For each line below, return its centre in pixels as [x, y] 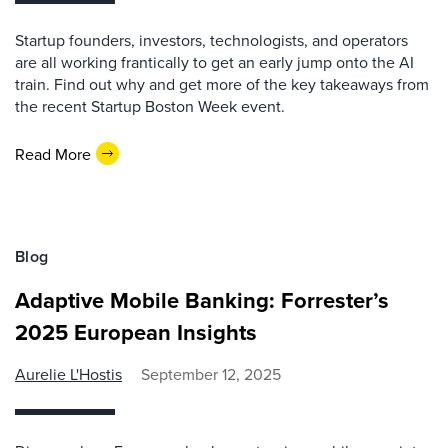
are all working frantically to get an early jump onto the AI [214, 62]
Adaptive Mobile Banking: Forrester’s [202, 300]
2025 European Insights [136, 332]
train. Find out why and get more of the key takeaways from [222, 84]
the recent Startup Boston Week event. [150, 106]
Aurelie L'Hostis [68, 374]
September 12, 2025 [211, 374]
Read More [53, 153]
